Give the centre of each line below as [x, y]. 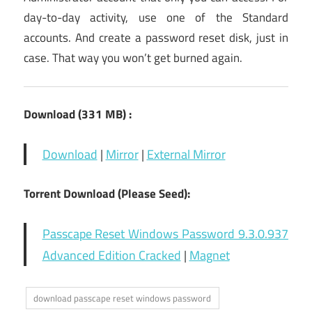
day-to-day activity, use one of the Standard [156, 18]
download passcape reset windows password [123, 298]
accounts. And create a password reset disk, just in [156, 38]
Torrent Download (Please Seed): [107, 194]
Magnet [209, 256]
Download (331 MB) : [78, 115]
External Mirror [186, 155]
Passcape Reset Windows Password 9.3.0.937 [165, 234]
